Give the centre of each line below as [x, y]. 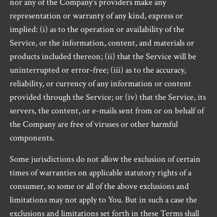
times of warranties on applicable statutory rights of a [101, 173]
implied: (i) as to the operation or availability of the [97, 30]
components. [32, 138]
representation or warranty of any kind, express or [96, 16]
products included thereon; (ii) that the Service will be [103, 57]
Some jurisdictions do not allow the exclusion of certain [105, 159]
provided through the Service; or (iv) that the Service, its [108, 97]
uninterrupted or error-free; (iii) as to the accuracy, [98, 70]
